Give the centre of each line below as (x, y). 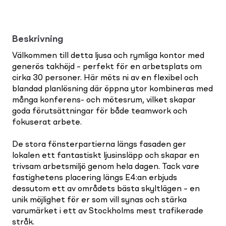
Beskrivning (38, 39)
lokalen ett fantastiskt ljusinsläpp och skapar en (106, 156)
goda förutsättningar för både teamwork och (100, 111)
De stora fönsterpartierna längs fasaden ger (99, 145)
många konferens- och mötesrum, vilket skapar (104, 100)
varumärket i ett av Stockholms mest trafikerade (108, 211)
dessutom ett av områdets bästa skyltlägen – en (106, 189)
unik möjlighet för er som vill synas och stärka (99, 200)
